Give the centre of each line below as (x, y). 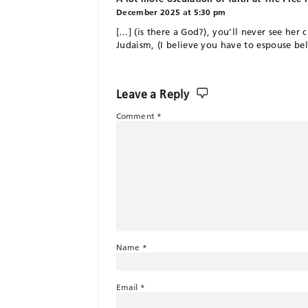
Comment (136, 115)
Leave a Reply (154, 94)
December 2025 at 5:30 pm (171, 12)
